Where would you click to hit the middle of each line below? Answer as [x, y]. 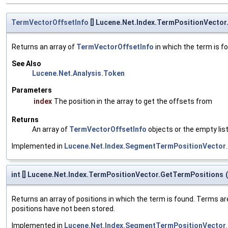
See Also [26, 64]
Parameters [32, 90]
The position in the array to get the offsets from [133, 102]
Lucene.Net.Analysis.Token [78, 74]
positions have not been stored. [63, 209]
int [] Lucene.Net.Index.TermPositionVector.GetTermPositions [117, 175]
